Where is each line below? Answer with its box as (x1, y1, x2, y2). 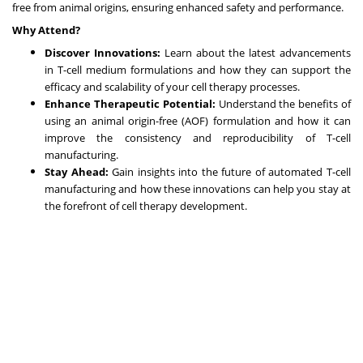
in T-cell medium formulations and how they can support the (45, 62, 351, 77)
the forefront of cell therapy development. (45, 198, 247, 213)
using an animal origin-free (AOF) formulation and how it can (45, 113, 351, 128)
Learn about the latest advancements (160, 45, 352, 60)
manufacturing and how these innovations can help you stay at (45, 181, 351, 196)
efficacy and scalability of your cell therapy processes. (45, 79, 300, 94)
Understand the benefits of (215, 96, 352, 111)
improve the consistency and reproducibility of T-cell (45, 130, 351, 145)
